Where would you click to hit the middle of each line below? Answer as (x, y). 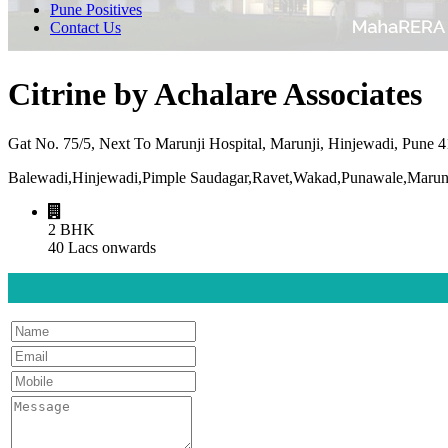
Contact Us (85, 27)
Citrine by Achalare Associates (215, 94)
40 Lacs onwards (102, 247)
